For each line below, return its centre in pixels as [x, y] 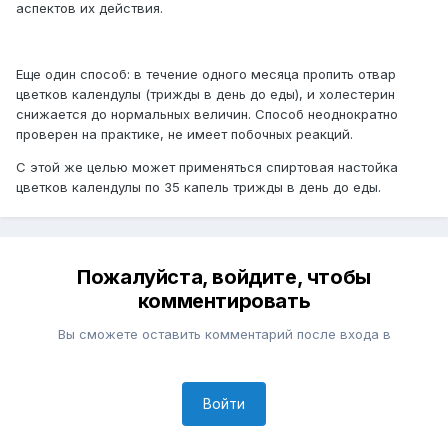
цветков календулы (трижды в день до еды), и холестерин [205, 94]
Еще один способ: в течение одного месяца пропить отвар [206, 74]
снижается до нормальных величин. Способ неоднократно [207, 114]
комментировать [224, 301]
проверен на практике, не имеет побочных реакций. [184, 134]
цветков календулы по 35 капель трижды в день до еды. [198, 187]
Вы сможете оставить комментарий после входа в [224, 334]
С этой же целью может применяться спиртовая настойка [207, 167]
